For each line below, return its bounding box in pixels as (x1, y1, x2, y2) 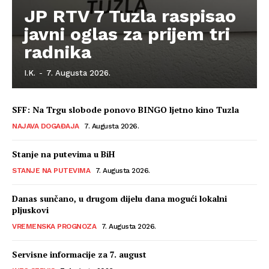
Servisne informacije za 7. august (12, 249, 147, 261)
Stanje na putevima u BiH (12, 148, 115, 160)
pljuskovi (12, 204, 49, 216)
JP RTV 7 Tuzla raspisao (24, 5, 236, 27)
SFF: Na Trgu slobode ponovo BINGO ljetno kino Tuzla (12, 104, 239, 116)
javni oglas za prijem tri (24, 23, 230, 45)
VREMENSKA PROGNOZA (12, 222, 96, 231)
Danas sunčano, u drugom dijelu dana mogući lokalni (12, 193, 227, 205)
